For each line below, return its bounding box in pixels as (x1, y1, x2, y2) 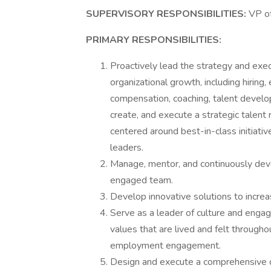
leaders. (110, 141, 143, 154)
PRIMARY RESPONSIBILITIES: (86, 33, 221, 47)
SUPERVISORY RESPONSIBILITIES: (86, 7, 249, 21)
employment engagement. (110, 239, 221, 252)
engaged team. (110, 174, 173, 187)
